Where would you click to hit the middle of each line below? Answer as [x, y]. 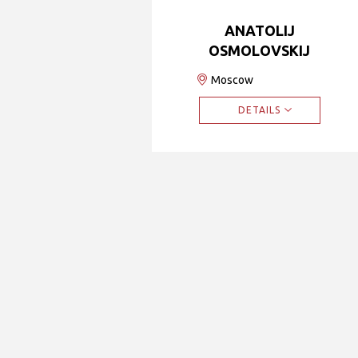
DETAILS [260, 110]
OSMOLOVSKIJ [260, 50]
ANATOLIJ [259, 30]
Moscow [232, 80]
